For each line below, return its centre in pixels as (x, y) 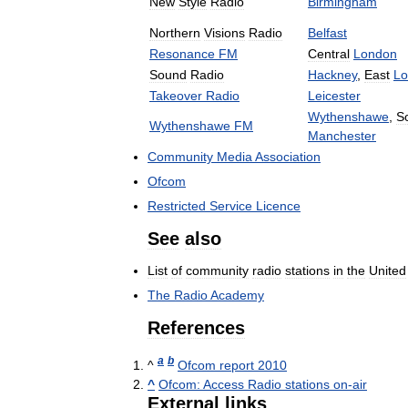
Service (231, 205)
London (375, 53)
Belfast (327, 32)
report (237, 365)
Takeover (176, 95)
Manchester (342, 135)
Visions (224, 32)
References (196, 327)
